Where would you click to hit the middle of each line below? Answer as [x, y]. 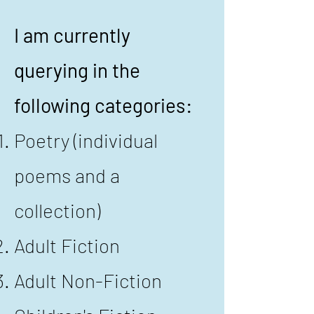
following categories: [103, 105]
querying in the [77, 70]
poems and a [67, 175]
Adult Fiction [67, 245]
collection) [57, 210]
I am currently [72, 35]
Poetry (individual [86, 140]
